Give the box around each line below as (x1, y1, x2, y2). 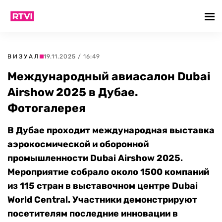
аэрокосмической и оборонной (7, 139, 149, 150)
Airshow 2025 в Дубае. (7, 85, 138, 99)
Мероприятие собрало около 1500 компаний (7, 166, 209, 177)
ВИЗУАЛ (7, 53, 40, 60)
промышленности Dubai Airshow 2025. (7, 153, 183, 164)
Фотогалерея (7, 101, 86, 115)
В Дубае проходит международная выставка (7, 125, 215, 136)
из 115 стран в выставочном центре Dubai (7, 180, 198, 191)
